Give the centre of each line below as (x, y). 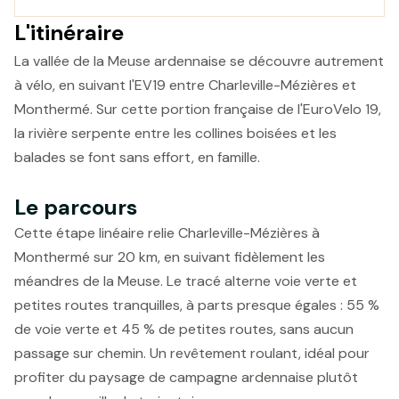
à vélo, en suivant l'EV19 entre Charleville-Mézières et (185, 85)
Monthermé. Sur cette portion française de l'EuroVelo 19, (198, 109)
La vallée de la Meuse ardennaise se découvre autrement (199, 61)
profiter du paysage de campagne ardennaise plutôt (186, 377)
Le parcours (76, 207)
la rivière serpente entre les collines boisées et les (175, 133)
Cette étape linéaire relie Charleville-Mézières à (167, 233)
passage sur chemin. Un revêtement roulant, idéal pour (192, 353)
